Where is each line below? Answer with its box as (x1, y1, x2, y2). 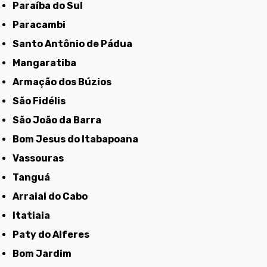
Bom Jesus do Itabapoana (19, 133, 139, 145)
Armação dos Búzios (19, 76, 112, 88)
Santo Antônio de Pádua (19, 38, 133, 50)
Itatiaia (15, 210, 51, 222)
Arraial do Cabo (19, 191, 88, 203)
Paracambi (19, 19, 66, 31)
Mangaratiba (20, 57, 77, 69)
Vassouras (18, 153, 64, 164)
